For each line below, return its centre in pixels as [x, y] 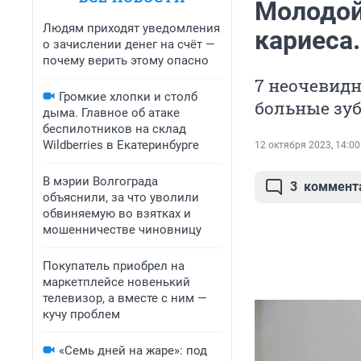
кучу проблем [81, 314]
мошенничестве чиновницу [122, 230]
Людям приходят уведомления [131, 28]
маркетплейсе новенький [116, 282]
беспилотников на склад [114, 129]
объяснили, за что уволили [121, 197]
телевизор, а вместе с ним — [125, 298]
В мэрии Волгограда [100, 181]
